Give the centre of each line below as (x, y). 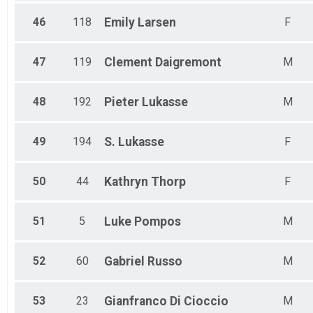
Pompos (158, 222)
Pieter (122, 102)
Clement (128, 63)
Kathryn (126, 182)
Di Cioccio (199, 301)
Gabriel (124, 262)
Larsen (157, 23)
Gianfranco (136, 301)
